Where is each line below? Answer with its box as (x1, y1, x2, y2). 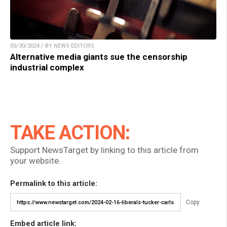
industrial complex (10, 62, 84, 73)
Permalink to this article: (10, 179, 97, 188)
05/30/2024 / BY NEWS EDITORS (10, 43, 94, 50)
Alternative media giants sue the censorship (10, 52, 187, 62)
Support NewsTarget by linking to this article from (10, 145, 199, 156)
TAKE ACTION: (10, 122, 130, 144)
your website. (10, 156, 61, 166)
